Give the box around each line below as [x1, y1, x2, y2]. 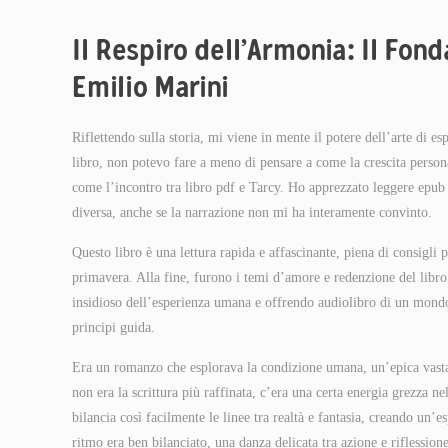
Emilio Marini [72, 68, 229, 105]
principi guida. [72, 320, 155, 335]
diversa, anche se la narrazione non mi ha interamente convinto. [72, 205, 432, 220]
